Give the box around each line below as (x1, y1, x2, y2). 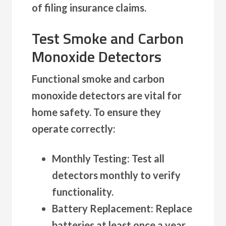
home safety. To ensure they (32, 105, 161, 118)
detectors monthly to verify (52, 168, 181, 181)
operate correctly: (32, 122, 116, 135)
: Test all (127, 152, 165, 164)
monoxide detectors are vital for (32, 89, 182, 101)
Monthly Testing (52, 152, 128, 164)
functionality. (52, 185, 114, 198)
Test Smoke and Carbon (32, 26, 184, 50)
